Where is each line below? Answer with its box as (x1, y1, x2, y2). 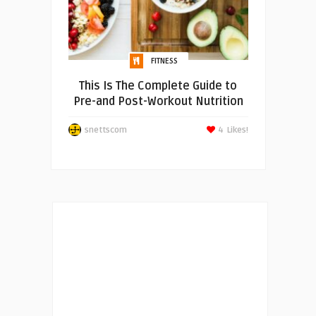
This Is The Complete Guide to (79, 79, 237, 93)
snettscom (84, 125, 127, 135)
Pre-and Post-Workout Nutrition (73, 95, 243, 109)
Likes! (226, 125, 248, 135)
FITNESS (150, 56, 178, 66)
